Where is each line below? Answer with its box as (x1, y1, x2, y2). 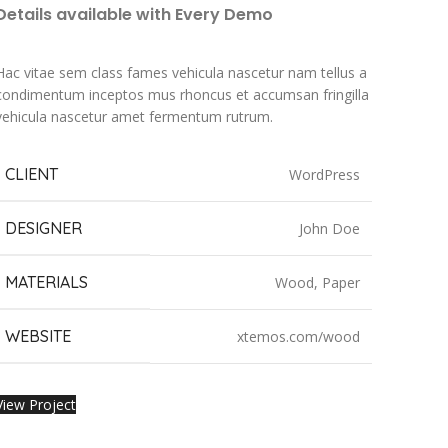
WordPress (288, 165, 360, 185)
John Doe (298, 219, 360, 239)
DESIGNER (4, 218, 82, 239)
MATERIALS (4, 272, 88, 293)
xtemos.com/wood (236, 327, 360, 347)
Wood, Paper (274, 273, 360, 293)
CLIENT (4, 164, 58, 185)
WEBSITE (4, 326, 71, 347)
